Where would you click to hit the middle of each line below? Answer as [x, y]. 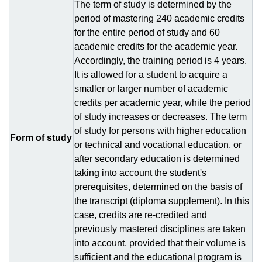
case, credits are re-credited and [141, 215]
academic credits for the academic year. [156, 46]
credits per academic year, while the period [163, 103]
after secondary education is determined [157, 159]
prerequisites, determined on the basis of [158, 187]
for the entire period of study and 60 [147, 32]
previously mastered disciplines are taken [160, 229]
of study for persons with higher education [160, 131]
